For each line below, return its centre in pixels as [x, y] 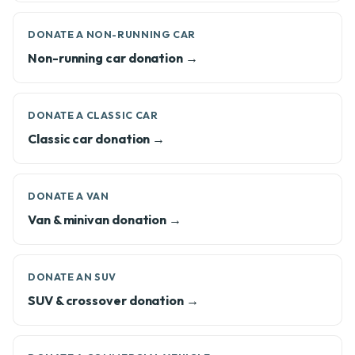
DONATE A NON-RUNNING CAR [112, 34]
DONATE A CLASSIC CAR [93, 115]
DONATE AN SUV [73, 277]
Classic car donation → [97, 139]
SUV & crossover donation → [113, 300]
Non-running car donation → [113, 58]
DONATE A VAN [69, 196]
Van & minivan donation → [105, 219]
